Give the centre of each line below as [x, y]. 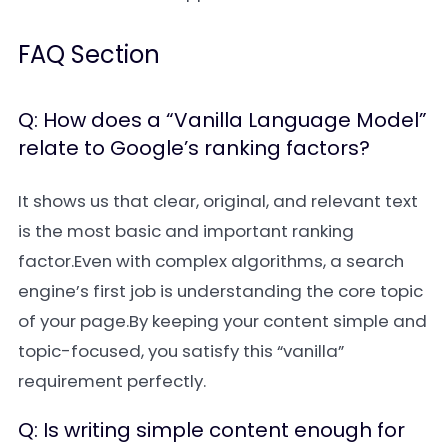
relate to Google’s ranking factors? [194, 148]
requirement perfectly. [112, 381]
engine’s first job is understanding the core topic [220, 291]
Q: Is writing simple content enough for [211, 430]
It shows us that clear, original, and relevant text [218, 201]
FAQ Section [89, 54]
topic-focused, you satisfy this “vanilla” [181, 351]
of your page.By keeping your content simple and [222, 321]
